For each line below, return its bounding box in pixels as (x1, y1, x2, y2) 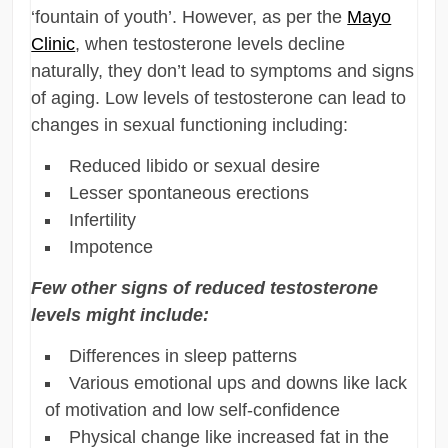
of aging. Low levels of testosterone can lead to (31, 87, 407, 108)
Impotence (69, 236, 154, 257)
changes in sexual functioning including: (31, 114, 349, 135)
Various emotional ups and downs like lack (69, 372, 408, 393)
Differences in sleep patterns (69, 345, 298, 366)
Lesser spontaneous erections (69, 182, 310, 203)
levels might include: (31, 304, 210, 325)
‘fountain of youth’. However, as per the (31, 6, 348, 27)
